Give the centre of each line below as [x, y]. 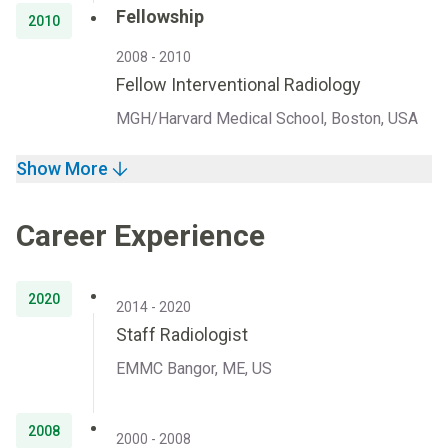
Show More [62, 168]
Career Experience [140, 235]
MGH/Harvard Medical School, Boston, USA [267, 118]
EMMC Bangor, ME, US [194, 368]
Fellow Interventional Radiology [238, 84]
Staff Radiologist [182, 334]
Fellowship [160, 16]
